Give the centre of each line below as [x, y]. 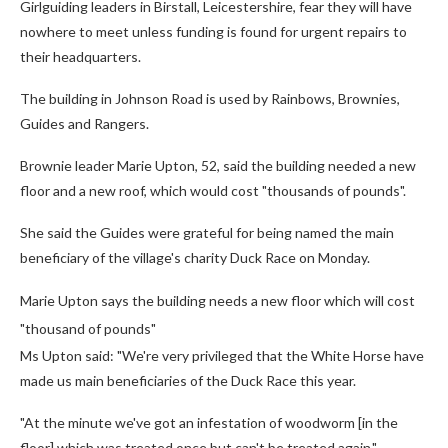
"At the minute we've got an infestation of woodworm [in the [209, 422]
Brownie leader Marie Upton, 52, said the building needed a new [218, 165]
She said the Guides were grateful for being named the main [207, 232]
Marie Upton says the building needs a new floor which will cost [217, 300]
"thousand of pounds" [88, 328]
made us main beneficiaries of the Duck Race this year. [188, 380]
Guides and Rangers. [84, 123]
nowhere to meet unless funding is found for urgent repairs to [213, 31]
